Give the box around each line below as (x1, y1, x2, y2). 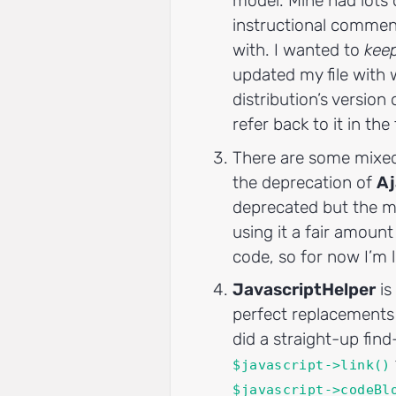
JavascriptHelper (232, 279, 377, 301)
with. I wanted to (232, 39, 365, 60)
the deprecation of (232, 171, 377, 193)
